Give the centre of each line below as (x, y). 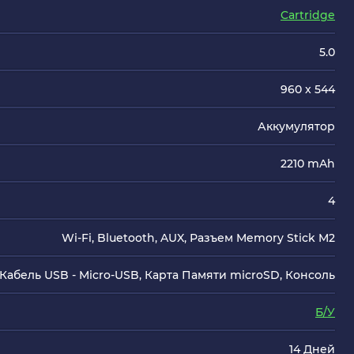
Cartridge (308, 15)
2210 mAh (308, 164)
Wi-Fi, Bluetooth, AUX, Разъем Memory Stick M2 (198, 238)
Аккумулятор (296, 126)
